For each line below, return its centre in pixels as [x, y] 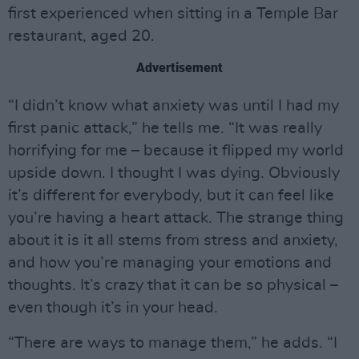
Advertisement [179, 68]
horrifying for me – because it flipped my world [176, 151]
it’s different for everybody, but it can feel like [171, 196]
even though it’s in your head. [113, 308]
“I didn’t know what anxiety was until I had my [173, 106]
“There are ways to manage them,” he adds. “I [173, 343]
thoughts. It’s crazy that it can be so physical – [173, 285]
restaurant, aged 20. [81, 36]
